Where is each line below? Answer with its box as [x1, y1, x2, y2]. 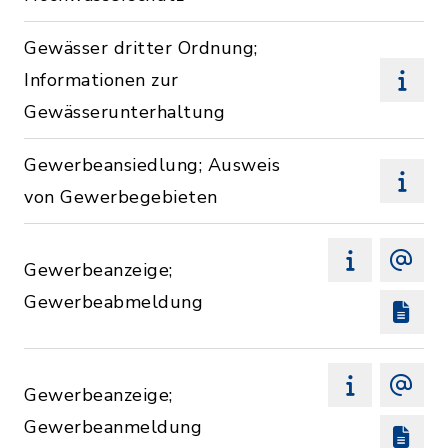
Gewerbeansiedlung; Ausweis [24, 153, 280, 177]
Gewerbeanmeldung [24, 415, 202, 439]
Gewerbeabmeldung [24, 290, 203, 314]
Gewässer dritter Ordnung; [24, 36, 258, 60]
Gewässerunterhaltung [24, 100, 225, 124]
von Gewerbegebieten [24, 185, 218, 209]
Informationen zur [24, 68, 179, 92]
